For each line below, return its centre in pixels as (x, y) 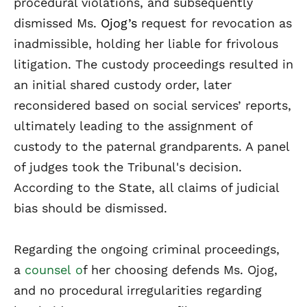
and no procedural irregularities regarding (138, 290)
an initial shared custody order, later (123, 84)
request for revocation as (214, 23)
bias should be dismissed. (90, 208)
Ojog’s (119, 23)
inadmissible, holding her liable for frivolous (146, 43)
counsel (48, 269)
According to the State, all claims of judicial (146, 187)
